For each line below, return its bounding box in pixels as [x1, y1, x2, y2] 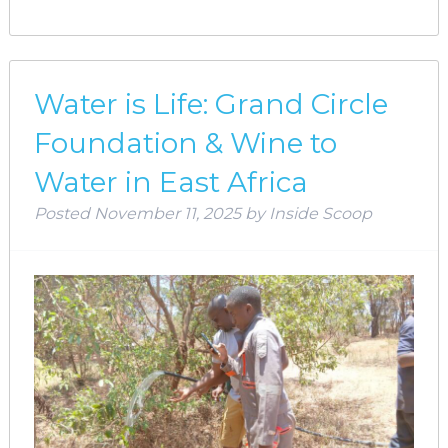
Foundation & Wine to [33, 125, 337, 160]
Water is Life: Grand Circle [33, 86, 388, 121]
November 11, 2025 [93, 203, 241, 223]
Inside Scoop [268, 203, 372, 223]
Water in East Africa [33, 164, 308, 199]
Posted [33, 203, 94, 223]
